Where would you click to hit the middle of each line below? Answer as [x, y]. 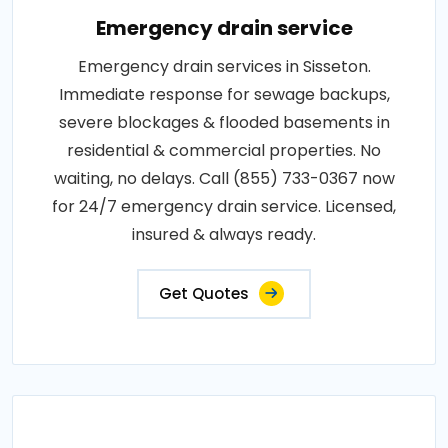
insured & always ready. [224, 234]
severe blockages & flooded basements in [224, 122]
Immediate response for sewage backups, [224, 94]
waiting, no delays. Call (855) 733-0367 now [224, 178]
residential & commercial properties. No [224, 150]
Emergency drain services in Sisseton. [224, 66]
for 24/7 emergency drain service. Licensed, [224, 206]
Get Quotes [204, 293]
